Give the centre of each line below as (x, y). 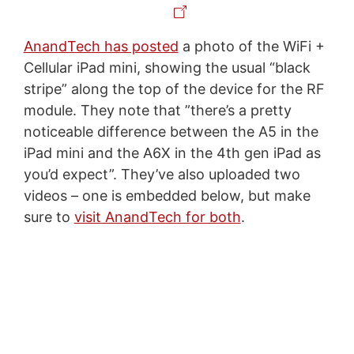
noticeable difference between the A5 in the (171, 131)
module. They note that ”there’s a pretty (157, 110)
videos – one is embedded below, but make (167, 195)
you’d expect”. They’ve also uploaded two (162, 174)
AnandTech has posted (101, 46)
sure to (49, 217)
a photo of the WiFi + (251, 46)
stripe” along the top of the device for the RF (174, 88)
